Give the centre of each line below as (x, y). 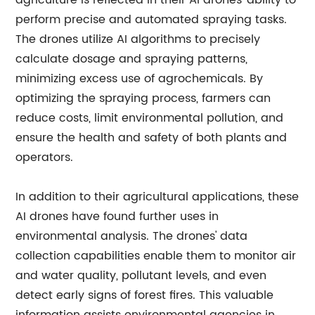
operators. (45, 157)
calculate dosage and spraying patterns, (132, 59)
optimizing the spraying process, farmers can (143, 98)
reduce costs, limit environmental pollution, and (150, 118)
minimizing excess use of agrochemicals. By (140, 79)
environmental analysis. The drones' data (132, 236)
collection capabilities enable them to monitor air (156, 256)
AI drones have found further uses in (117, 217)
